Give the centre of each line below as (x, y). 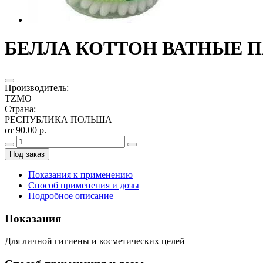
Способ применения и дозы (84, 185)
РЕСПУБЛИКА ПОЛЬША (58, 119)
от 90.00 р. (26, 130)
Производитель (36, 87)
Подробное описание (71, 195)
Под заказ (27, 154)
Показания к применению (80, 174)
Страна (19, 109)
